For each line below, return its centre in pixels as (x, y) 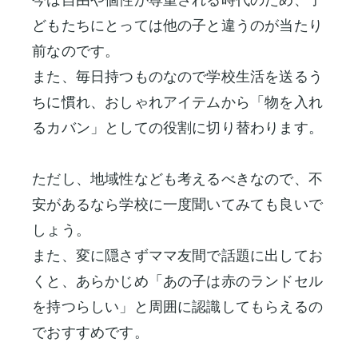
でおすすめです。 (90, 332)
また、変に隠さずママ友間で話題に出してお (177, 256)
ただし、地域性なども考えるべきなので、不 (177, 179)
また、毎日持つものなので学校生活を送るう (177, 77)
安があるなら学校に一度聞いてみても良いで (177, 205)
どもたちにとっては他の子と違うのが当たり (177, 26)
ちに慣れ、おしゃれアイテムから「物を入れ (177, 102)
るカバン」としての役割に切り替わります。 (177, 128)
